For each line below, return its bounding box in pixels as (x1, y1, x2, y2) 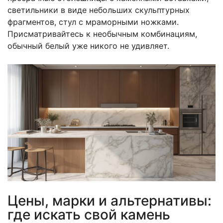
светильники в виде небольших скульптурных (7, 4, 190, 15)
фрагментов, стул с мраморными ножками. (7, 16, 179, 27)
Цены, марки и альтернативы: (7, 192, 212, 209)
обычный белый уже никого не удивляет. (7, 40, 169, 51)
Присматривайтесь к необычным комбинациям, (7, 28, 197, 39)
